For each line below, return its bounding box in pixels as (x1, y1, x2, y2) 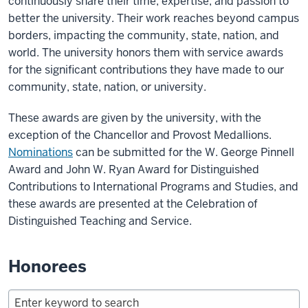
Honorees (8, 256, 87, 278)
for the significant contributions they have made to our (8, 63, 284, 78)
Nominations (8, 145, 73, 160)
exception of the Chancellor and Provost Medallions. (8, 128, 272, 143)
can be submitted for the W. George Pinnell (73, 145, 294, 160)
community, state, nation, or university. (8, 80, 206, 95)
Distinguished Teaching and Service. (8, 214, 192, 229)
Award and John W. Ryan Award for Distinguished (8, 162, 259, 177)
